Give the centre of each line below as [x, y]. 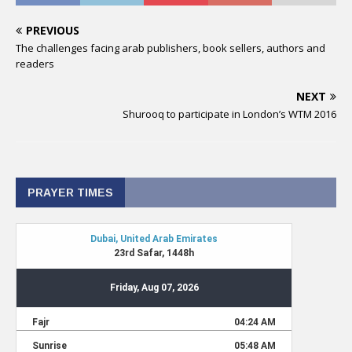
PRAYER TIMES [70, 192]
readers [35, 64]
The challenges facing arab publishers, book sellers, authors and [170, 48]
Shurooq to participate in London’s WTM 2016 [229, 114]
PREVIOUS [53, 30]
